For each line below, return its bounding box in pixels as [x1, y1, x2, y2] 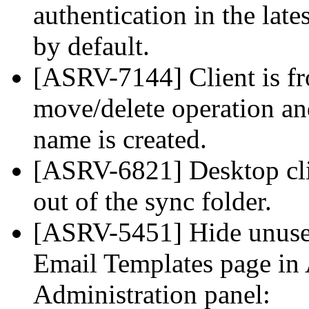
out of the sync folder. [33, 186, 272, 216]
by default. [33, 31, 150, 61]
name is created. [33, 124, 207, 154]
